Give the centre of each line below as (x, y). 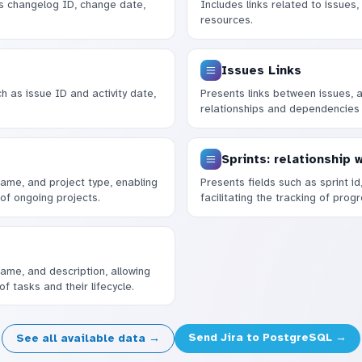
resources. (226, 19)
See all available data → (88, 339)
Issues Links (261, 70)
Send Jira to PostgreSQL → (267, 338)
